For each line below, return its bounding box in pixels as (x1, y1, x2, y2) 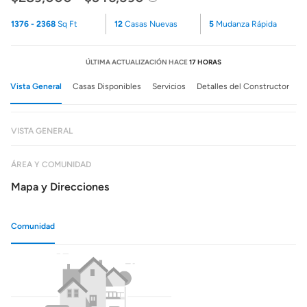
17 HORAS (189, 58, 221, 66)
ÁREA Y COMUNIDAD (11, 160, 91, 169)
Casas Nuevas (122, 19, 177, 29)
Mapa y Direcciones (11, 180, 109, 193)
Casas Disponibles (73, 82, 141, 91)
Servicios (152, 82, 186, 91)
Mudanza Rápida (214, 19, 278, 29)
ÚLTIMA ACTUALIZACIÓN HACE (86, 58, 189, 66)
